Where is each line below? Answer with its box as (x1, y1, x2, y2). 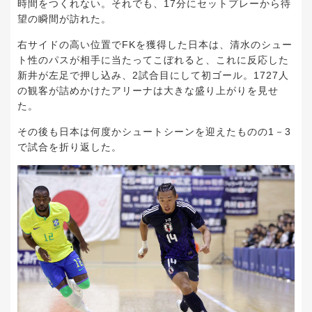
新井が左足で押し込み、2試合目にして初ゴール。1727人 (17, 70, 289, 81)
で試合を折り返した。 (17, 141, 122, 153)
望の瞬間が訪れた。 (17, 13, 111, 25)
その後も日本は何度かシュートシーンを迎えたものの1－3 (17, 126, 291, 138)
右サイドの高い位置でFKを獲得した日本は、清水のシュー (17, 39, 292, 51)
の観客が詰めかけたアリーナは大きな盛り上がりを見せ (17, 85, 279, 97)
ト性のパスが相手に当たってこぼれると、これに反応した (17, 54, 289, 66)
